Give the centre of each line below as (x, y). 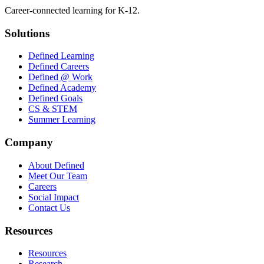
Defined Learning (61, 56)
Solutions (27, 33)
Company (29, 143)
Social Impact (54, 197)
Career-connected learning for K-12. (72, 10)
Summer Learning (62, 120)
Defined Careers (59, 67)
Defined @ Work (60, 77)
